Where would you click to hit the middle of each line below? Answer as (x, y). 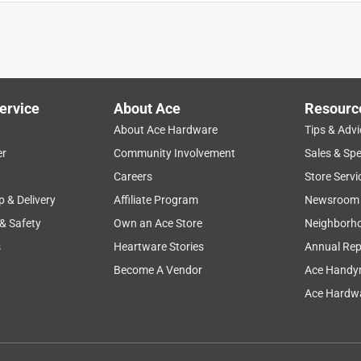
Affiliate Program (156, 199)
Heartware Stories (159, 246)
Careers (133, 176)
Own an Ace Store (158, 223)
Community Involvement (175, 153)
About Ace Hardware (166, 129)
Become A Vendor (158, 270)
